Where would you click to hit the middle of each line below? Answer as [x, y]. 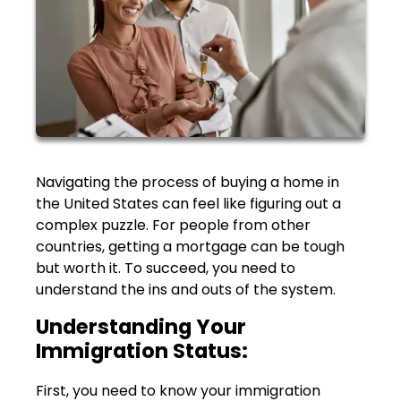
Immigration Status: [142, 351]
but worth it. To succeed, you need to [166, 269]
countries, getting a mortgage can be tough [190, 247]
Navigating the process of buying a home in [188, 183]
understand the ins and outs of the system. [186, 290]
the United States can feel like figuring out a [188, 204]
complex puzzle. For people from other [173, 226]
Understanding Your [141, 327]
